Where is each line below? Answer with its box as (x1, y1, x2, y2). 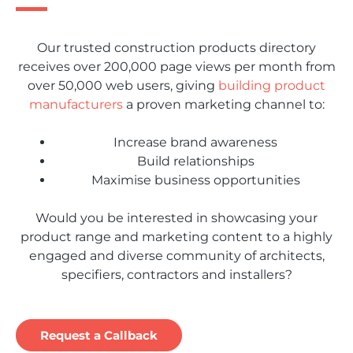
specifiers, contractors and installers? (61, 267, 292, 283)
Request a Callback (40, 328, 158, 344)
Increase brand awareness (113, 135, 277, 150)
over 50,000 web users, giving (28, 78, 218, 94)
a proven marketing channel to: (122, 97, 325, 113)
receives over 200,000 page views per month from (17, 59, 336, 75)
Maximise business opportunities (91, 173, 300, 188)
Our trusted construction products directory (37, 40, 316, 56)
